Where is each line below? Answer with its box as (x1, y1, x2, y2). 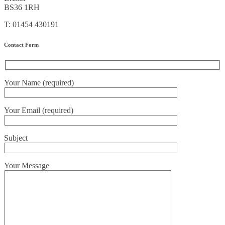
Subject (4, 133, 28, 142)
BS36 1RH (4, 3, 40, 12)
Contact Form (4, 42, 39, 48)
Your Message (4, 161, 49, 170)
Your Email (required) (4, 105, 73, 115)
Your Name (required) (4, 78, 74, 87)
